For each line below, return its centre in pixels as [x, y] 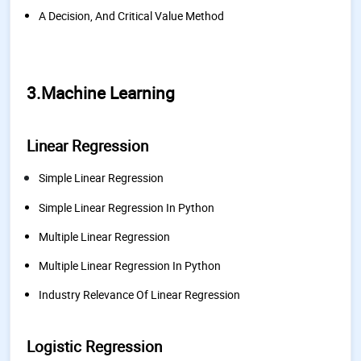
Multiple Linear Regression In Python [130, 266]
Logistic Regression [94, 346]
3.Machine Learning [101, 93]
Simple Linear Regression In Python [127, 207]
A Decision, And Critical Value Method [131, 16]
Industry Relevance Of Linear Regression [139, 295]
